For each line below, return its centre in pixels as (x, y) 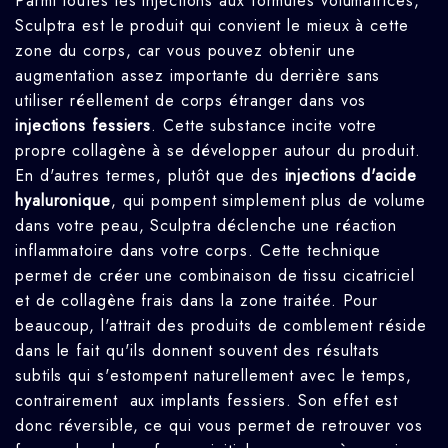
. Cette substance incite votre (264, 125)
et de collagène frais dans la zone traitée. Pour (197, 300)
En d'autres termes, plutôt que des (150, 175)
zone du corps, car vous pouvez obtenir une (185, 50)
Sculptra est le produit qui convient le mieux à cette (212, 25)
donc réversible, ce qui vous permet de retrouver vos (219, 425)
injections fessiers (83, 125)
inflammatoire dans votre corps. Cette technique (198, 250)
